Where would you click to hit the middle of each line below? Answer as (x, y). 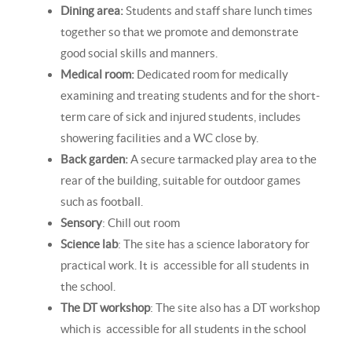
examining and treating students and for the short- (191, 95)
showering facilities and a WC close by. (160, 138)
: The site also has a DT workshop (235, 308)
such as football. (102, 202)
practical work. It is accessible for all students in (185, 265)
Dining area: (92, 11)
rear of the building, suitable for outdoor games (181, 180)
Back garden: (95, 159)
